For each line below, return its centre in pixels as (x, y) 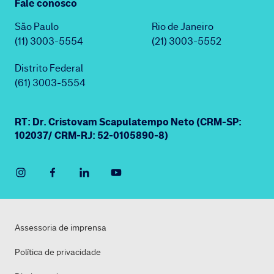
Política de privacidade (58, 252)
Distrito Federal (49, 68)
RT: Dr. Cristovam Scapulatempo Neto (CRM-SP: (128, 122)
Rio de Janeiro (183, 27)
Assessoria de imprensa (61, 228)
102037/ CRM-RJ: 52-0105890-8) (91, 135)
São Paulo (37, 27)
